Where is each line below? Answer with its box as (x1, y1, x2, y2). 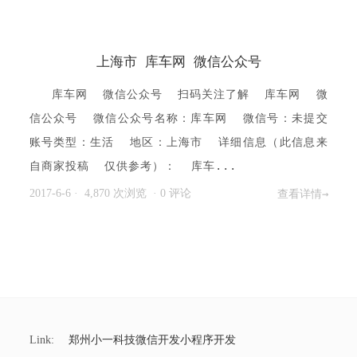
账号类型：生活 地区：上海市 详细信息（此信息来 (29, 135, 328, 148)
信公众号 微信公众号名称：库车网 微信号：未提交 (29, 112, 328, 124)
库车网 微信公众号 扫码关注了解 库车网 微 (51, 88, 328, 100)
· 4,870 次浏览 (73, 187, 153, 199)
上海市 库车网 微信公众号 (96, 53, 261, 69)
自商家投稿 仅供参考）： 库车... (29, 159, 237, 172)
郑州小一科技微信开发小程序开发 (68, 334, 236, 346)
